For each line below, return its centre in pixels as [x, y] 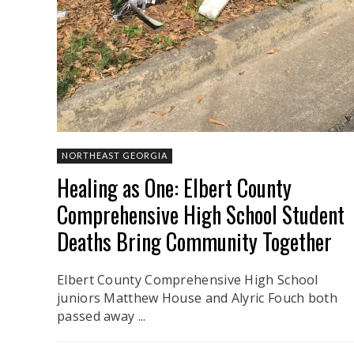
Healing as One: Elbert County [174, 187]
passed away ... [102, 316]
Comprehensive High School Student [201, 214]
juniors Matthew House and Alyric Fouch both [197, 298]
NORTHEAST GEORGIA [115, 155]
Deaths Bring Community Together [194, 241]
